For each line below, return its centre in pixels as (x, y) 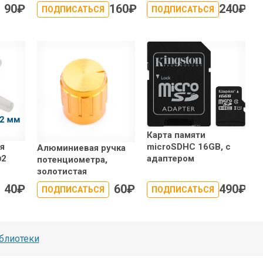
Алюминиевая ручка (81, 148)
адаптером (171, 158)
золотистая (62, 171)
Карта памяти (176, 135)
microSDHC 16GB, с (189, 146)
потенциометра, (72, 159)
